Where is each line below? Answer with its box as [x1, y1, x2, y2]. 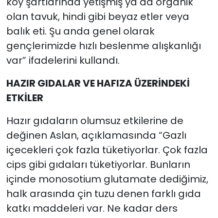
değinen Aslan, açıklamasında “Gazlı [6, 128, 186, 142]
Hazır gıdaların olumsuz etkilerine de [6, 113, 183, 127]
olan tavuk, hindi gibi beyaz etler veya [6, 9, 189, 23]
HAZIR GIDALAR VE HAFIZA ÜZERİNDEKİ [6, 76, 190, 90]
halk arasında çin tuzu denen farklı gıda [6, 186, 201, 200]
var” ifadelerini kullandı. [6, 53, 120, 67]
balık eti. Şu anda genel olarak [6, 24, 155, 38]
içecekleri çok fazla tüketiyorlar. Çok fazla [6, 143, 208, 157]
